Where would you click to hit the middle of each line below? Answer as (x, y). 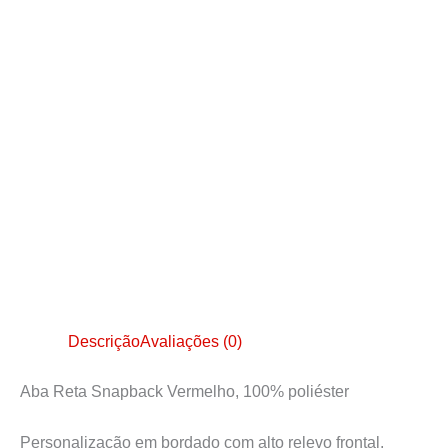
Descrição (104, 341)
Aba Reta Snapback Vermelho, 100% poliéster (184, 391)
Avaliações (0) (191, 341)
